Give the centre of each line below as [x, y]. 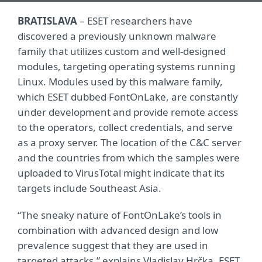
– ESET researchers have [135, 21]
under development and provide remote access [128, 112]
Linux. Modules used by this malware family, [120, 82]
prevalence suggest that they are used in [113, 245]
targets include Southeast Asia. [89, 188]
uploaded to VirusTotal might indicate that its [121, 173]
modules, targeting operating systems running [126, 66]
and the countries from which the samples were [129, 158]
